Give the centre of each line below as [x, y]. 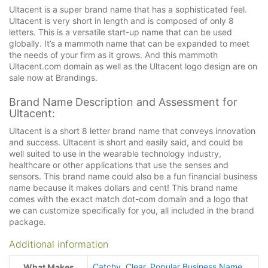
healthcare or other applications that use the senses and [119, 165]
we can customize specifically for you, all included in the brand [132, 211]
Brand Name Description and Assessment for [123, 102]
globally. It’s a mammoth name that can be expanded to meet [129, 43]
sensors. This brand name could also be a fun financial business [133, 176]
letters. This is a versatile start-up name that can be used [121, 32]
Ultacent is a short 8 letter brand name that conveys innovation [132, 131]
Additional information [59, 244]
